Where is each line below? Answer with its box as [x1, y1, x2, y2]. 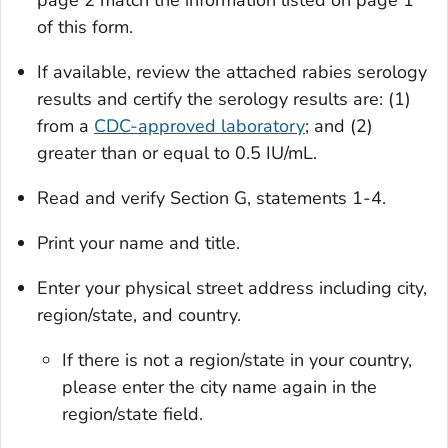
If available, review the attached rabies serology [37, 60, 427, 85]
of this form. [37, 15, 133, 40]
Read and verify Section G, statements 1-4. [37, 186, 386, 211]
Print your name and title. [37, 231, 240, 256]
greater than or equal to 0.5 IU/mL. [37, 141, 317, 166]
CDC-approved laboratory [94, 114, 305, 139]
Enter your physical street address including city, [37, 276, 427, 301]
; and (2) [305, 114, 373, 139]
